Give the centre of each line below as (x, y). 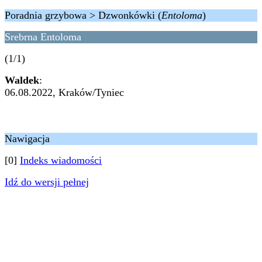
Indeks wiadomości (61, 160)
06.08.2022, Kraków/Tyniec (64, 92)
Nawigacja (27, 139)
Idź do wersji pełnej (47, 182)
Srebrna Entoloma (43, 37)
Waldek (22, 80)
